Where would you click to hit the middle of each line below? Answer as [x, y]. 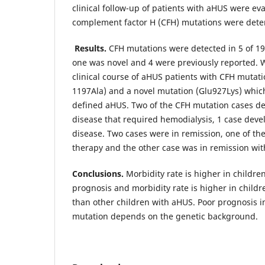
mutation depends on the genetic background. [165, 216]
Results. [92, 48]
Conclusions [97, 173]
